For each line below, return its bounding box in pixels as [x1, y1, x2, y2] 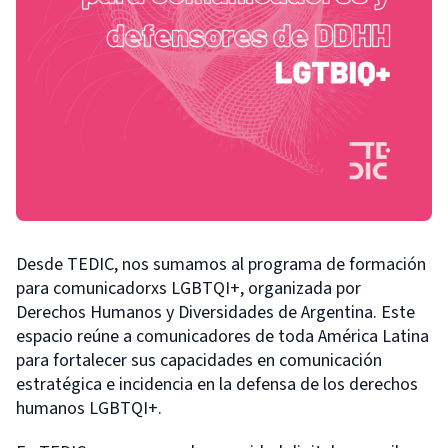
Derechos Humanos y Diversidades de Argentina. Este [16, 300, 415, 325]
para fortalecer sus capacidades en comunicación [16, 348, 382, 373]
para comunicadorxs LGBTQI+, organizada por [16, 276, 361, 301]
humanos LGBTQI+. [16, 396, 162, 421]
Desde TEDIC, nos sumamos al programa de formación [16, 252, 426, 277]
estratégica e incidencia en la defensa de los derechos [16, 372, 418, 397]
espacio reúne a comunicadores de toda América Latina [16, 324, 429, 349]
